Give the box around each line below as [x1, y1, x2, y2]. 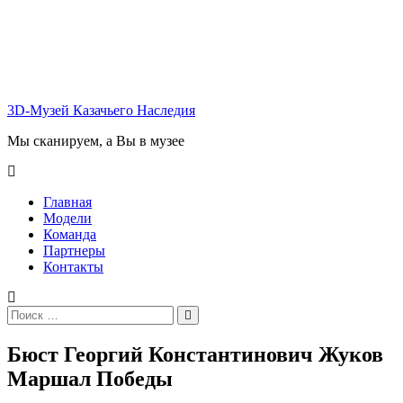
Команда [43, 227, 96, 242]
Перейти [6, 13, 59, 29]
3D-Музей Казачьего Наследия [7, 103, 195, 118]
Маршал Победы [7, 366, 173, 390]
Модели [43, 210, 92, 226]
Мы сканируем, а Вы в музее [7, 133, 184, 148]
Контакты [43, 259, 103, 274]
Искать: [6, 305, 53, 320]
